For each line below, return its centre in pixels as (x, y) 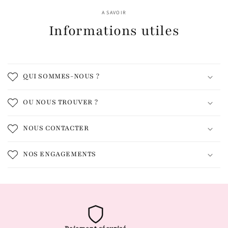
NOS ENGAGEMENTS (60, 154)
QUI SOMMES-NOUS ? (61, 76)
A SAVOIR (114, 12)
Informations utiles (114, 31)
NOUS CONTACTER (56, 128)
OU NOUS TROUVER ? (61, 102)
